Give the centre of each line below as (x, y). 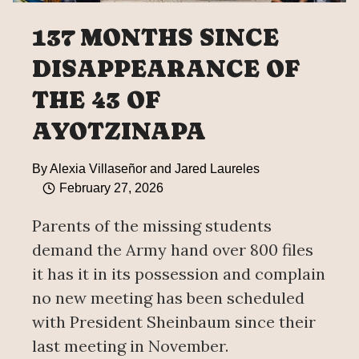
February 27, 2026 (111, 188)
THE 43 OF (97, 100)
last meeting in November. (130, 346)
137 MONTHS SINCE (155, 38)
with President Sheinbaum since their (174, 322)
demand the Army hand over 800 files (173, 250)
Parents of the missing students (152, 226)
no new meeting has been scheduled (168, 298)
